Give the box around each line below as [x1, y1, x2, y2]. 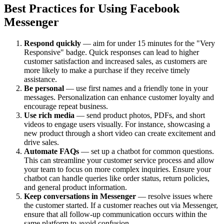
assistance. [24, 74, 57, 83]
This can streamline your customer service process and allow [24, 155, 214, 164]
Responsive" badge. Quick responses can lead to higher [24, 47, 199, 56]
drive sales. [24, 137, 59, 146]
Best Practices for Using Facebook [4, 1, 179, 15]
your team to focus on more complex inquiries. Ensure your [24, 164, 211, 173]
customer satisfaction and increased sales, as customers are [24, 56, 207, 65]
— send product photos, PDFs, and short [74, 110, 205, 119]
